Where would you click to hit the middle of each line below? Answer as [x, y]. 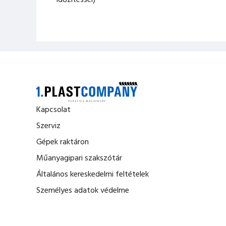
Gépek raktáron [63, 142]
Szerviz [48, 126]
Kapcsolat [53, 110]
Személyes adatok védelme [83, 191]
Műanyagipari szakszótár [79, 158]
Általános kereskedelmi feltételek [93, 175]
